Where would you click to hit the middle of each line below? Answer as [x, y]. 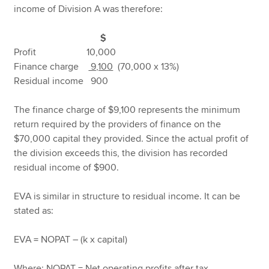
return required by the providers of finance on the [118, 125]
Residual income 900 [61, 81]
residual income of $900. [67, 168]
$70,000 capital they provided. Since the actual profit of [131, 139]
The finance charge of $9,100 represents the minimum [127, 110]
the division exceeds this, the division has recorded [121, 153]
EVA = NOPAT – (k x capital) [71, 240]
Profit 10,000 [65, 53]
